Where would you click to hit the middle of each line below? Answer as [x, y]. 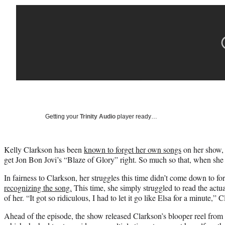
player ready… [136, 116]
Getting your [63, 116]
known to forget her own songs [133, 149]
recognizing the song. [38, 187]
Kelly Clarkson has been [44, 149]
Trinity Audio [98, 116]
